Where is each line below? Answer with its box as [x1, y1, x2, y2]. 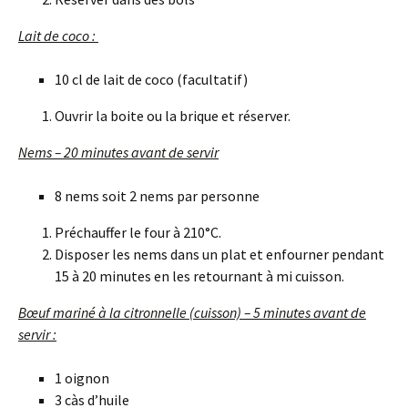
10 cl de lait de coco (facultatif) [55, 69, 248, 88]
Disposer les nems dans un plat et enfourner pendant [55, 244, 384, 263]
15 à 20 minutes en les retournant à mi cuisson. [55, 266, 344, 285]
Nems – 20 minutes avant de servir [18, 142, 219, 161]
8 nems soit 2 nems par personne [55, 186, 260, 205]
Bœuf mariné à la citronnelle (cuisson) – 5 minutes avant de [18, 302, 366, 321]
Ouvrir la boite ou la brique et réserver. [55, 106, 291, 125]
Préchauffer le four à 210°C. [55, 222, 221, 241]
